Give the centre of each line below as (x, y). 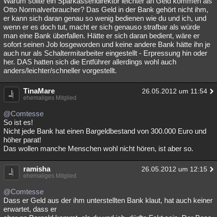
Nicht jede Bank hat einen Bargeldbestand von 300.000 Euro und (105, 131)
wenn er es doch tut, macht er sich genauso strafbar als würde (102, 27)
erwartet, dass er (30, 209)
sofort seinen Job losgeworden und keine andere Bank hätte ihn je (107, 44)
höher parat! (22, 140)
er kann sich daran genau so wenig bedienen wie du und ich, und (105, 18)
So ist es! (18, 122)
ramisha (37, 169)
